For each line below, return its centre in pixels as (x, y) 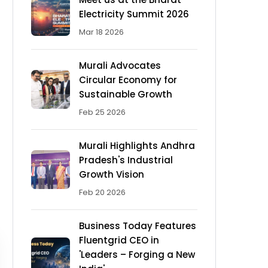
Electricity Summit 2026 (134, 14)
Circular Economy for (128, 80)
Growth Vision (112, 175)
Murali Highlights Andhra (137, 146)
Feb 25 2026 (102, 112)
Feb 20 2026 (102, 193)
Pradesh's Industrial (126, 160)
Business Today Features (138, 226)
